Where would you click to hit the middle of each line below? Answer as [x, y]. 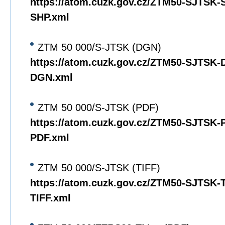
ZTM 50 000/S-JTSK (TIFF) [99, 168]
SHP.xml [50, 17]
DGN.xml [51, 77]
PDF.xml [50, 138]
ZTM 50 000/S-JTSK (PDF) [98, 107]
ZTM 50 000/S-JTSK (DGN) [99, 47]
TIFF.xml [50, 198]
